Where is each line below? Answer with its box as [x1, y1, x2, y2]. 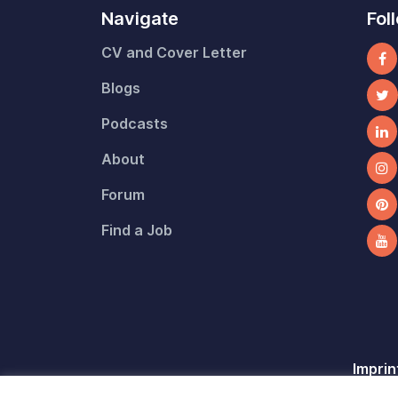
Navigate [101, 7, 179, 29]
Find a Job [101, 221, 172, 239]
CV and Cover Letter [101, 44, 247, 61]
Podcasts [101, 115, 168, 132]
